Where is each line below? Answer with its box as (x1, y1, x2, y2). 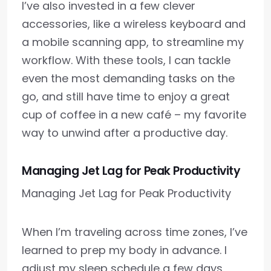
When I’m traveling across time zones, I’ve (22, 224, 247, 240)
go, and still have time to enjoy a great (22, 89, 230, 105)
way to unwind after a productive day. (22, 125, 227, 141)
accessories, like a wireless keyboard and (22, 16, 246, 32)
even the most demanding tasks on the (22, 71, 235, 87)
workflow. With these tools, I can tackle (22, 53, 230, 68)
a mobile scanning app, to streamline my (22, 34, 244, 50)
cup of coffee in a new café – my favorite (22, 107, 246, 123)
